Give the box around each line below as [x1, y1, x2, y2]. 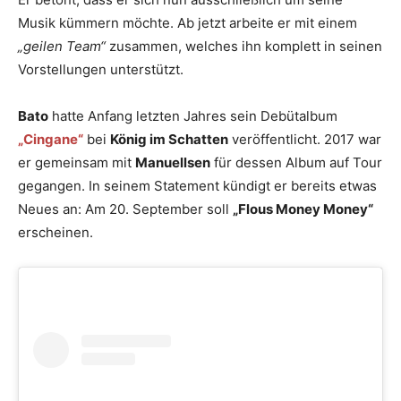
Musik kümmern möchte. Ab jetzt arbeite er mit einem [18, 14, 357, 32]
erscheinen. [18, 224, 93, 242]
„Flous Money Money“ [233, 200, 373, 218]
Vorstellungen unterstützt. [18, 61, 183, 79]
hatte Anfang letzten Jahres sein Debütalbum [48, 107, 337, 125]
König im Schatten [110, 131, 228, 149]
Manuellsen [135, 154, 210, 172]
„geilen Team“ [18, 38, 106, 55]
